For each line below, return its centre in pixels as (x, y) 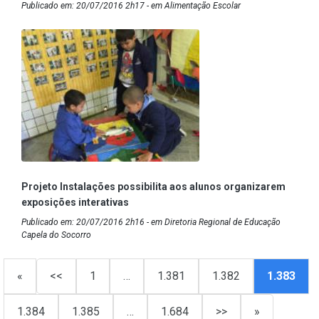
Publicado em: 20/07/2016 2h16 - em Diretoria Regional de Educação (151, 222)
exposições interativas (75, 202)
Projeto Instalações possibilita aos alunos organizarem (153, 186)
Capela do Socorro (56, 235)
